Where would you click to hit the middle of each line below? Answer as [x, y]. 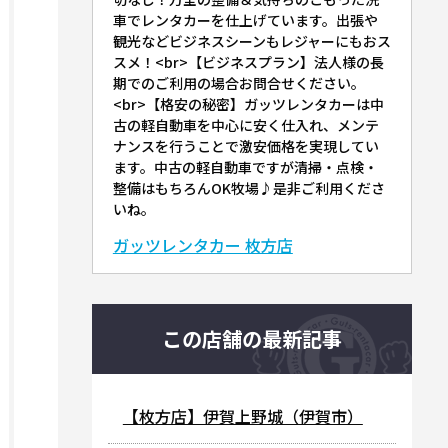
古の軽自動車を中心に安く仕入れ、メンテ [245, 125]
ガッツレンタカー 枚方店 [202, 245]
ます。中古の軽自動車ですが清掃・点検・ [245, 167]
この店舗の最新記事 [251, 338]
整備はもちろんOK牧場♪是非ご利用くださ [248, 188]
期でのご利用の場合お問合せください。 [238, 83]
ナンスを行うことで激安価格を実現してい [245, 146]
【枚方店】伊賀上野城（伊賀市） [242, 416]
